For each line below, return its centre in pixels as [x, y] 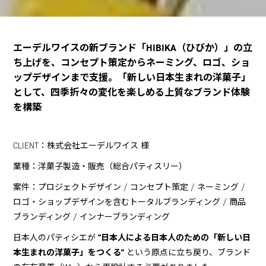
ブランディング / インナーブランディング [92, 217]
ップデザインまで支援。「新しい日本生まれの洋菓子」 [132, 78]
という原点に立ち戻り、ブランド [189, 253]
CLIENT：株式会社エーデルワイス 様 [81, 146]
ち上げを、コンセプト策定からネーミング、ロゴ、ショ [132, 63]
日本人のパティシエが [56, 238]
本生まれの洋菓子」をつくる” [70, 253]
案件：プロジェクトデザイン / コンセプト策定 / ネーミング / [129, 188]
